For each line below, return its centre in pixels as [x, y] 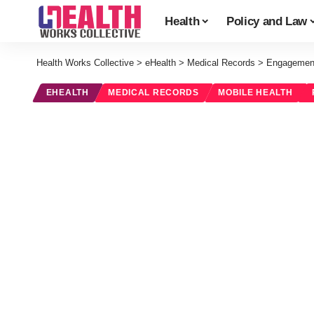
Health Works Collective [85, 63]
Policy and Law [267, 21]
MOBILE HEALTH [255, 93]
